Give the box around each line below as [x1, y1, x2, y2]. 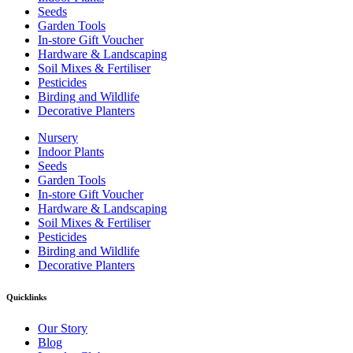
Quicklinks [6, 292, 46, 303]
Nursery [38, 131, 78, 145]
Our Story [38, 321, 87, 336]
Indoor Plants [38, 145, 104, 159]
